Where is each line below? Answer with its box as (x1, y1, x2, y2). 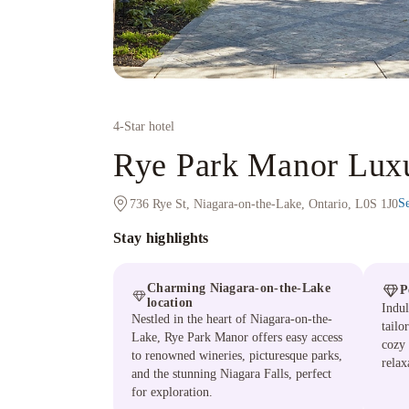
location (147, 296, 194, 309)
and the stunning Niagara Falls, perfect (131, 367, 331, 381)
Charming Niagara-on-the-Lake (147, 281, 330, 295)
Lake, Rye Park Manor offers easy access (131, 330, 342, 344)
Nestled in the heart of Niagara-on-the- (131, 312, 332, 326)
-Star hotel (120, 120, 174, 133)
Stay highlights (113, 230, 209, 246)
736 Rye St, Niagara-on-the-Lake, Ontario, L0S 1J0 (130, 197, 398, 211)
